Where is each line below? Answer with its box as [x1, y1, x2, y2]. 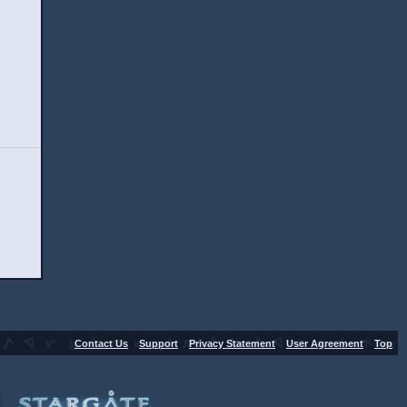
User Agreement [286, 337, 363, 349]
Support [139, 337, 178, 349]
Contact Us [74, 337, 128, 349]
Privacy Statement [189, 337, 275, 349]
